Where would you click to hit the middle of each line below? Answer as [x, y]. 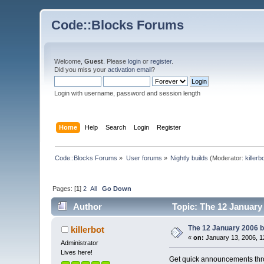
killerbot [87, 230]
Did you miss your [81, 70]
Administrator [80, 243]
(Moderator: [227, 158]
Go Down [117, 188]
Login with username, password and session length [128, 93]
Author [87, 207]
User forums [144, 158]
